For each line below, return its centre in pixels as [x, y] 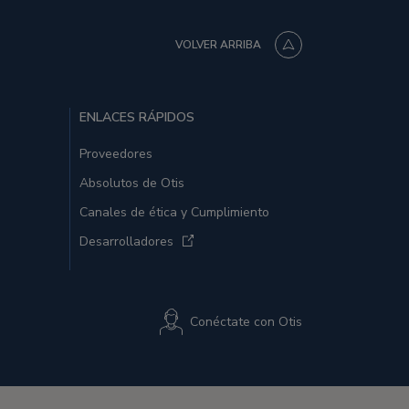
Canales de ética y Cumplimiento [174, 212]
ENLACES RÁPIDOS [137, 117]
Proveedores [116, 154]
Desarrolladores [126, 241]
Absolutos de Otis [132, 183]
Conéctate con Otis [246, 322]
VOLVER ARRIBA [218, 45]
